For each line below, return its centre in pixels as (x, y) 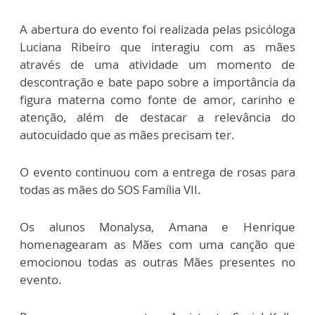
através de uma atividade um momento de (157, 65)
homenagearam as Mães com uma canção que (157, 245)
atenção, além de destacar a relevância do (157, 117)
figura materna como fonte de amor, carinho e (157, 100)
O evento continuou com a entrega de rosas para (157, 172)
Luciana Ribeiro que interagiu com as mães (157, 47)
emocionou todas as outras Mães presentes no (157, 262)
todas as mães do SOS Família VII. (110, 190)
